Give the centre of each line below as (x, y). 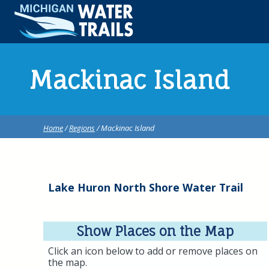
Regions (82, 128)
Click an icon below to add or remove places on (153, 251)
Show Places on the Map (155, 231)
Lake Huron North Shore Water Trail (146, 188)
